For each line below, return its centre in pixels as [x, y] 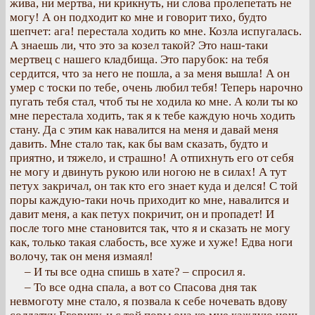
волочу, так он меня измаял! [82, 256]
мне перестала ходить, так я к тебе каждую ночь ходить [153, 116]
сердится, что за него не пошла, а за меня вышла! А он [150, 73]
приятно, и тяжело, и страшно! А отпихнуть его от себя [152, 158]
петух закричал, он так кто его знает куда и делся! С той [154, 186]
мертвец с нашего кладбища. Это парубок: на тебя [139, 59]
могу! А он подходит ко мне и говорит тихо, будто [139, 17]
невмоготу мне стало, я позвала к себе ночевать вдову [149, 301]
